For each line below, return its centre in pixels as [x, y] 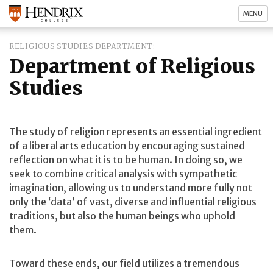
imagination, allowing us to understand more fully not [131, 187]
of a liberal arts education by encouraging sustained [127, 145]
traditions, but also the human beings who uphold [122, 215]
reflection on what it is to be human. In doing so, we [126, 159]
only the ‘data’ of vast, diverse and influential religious [133, 201]
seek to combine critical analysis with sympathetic [123, 173]
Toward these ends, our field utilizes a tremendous [124, 264]
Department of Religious [132, 66]
